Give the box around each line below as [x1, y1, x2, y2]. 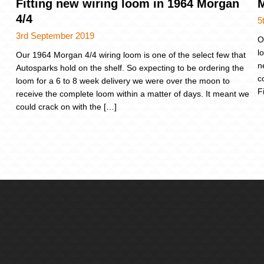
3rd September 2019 [16, 30, 94, 41]
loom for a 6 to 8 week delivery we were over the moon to [16, 75, 230, 85]
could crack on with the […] [16, 101, 117, 111]
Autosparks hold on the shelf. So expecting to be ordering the [16, 62, 244, 72]
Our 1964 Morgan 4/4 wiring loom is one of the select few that [16, 49, 246, 60]
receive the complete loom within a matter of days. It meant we [16, 88, 249, 98]
